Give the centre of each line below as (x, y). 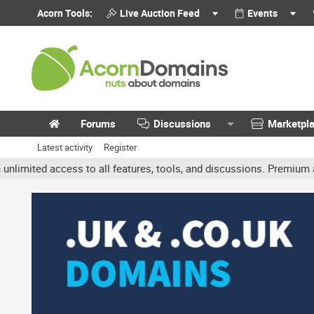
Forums (98, 123)
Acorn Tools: (65, 13)
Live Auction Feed (159, 13)
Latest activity (65, 147)
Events (263, 13)
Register (120, 147)
